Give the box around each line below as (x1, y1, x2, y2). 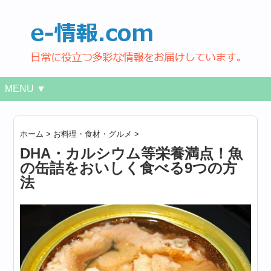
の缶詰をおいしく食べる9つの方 (20, 160, 238, 176)
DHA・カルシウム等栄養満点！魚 (20, 145, 243, 162)
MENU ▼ (5, 83, 46, 94)
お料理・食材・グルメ (53, 129, 132, 139)
